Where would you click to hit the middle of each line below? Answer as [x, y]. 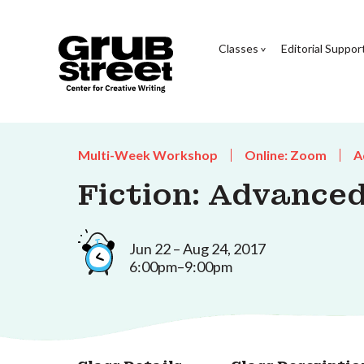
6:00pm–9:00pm [181, 266]
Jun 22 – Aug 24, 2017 [197, 248]
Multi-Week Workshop [148, 155]
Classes [238, 48]
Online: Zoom [286, 155]
